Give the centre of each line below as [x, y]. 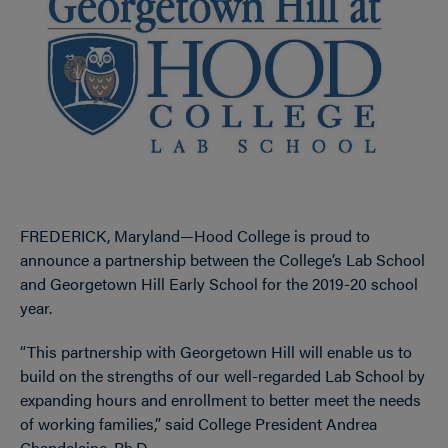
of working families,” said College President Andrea [198, 423]
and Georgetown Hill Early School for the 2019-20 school [219, 283]
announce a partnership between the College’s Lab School [222, 259]
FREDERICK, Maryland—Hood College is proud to [195, 235]
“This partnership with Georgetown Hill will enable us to [216, 351]
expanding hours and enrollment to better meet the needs [220, 399]
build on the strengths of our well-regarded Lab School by [222, 375]
